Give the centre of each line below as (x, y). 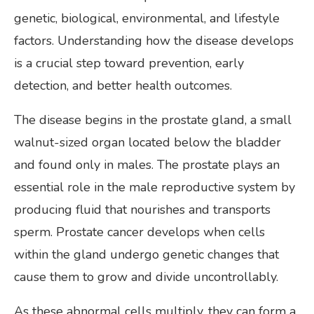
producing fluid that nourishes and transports (142, 209)
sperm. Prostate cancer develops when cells (139, 232)
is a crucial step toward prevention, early (129, 63)
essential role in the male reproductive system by (155, 187)
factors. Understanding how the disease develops (154, 40)
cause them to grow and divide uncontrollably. (146, 277)
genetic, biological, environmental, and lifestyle (147, 18)
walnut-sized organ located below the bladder (148, 142)
